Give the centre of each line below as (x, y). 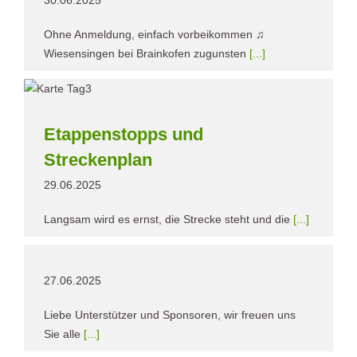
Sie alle (64, 333)
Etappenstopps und (124, 134)
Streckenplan (98, 159)
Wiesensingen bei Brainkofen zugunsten (147, 53)
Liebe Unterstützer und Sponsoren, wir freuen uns (170, 314)
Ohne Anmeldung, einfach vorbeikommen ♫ (154, 34)
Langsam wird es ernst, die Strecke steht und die (169, 219)
